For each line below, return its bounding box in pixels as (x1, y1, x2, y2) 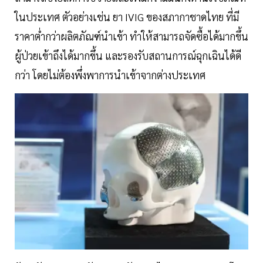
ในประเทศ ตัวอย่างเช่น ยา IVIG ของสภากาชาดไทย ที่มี (15, 10, 239, 24)
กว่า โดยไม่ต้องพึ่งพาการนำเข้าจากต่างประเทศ (15, 68, 205, 82)
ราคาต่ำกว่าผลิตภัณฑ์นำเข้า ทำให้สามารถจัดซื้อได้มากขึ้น (15, 29, 248, 43)
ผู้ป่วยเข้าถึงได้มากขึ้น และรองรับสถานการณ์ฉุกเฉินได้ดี (15, 49, 241, 63)
